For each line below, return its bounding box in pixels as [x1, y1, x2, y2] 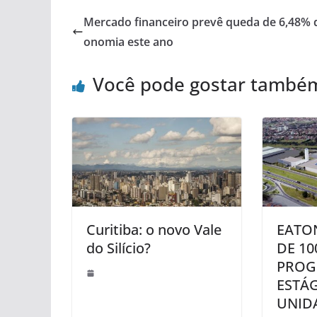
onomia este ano [83, 34, 173, 50]
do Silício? [86, 238, 151, 258]
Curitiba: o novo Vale [86, 219, 221, 239]
